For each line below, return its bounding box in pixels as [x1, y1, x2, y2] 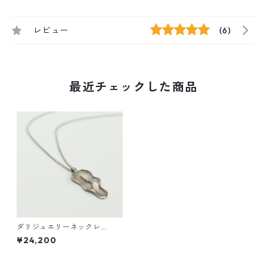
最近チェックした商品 [69, 79, 198, 94]
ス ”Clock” [17, 231, 59, 240]
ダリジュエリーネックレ [17, 222, 101, 231]
